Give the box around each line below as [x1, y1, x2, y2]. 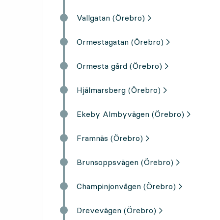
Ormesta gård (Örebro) [77, 60, 162, 71]
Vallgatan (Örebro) [77, 12, 145, 23]
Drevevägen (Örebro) [77, 205, 156, 215]
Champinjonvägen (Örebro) [77, 181, 176, 191]
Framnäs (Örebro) [77, 133, 143, 143]
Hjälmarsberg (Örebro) [77, 84, 161, 95]
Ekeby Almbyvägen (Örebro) [77, 109, 184, 119]
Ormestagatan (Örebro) [77, 36, 164, 47]
